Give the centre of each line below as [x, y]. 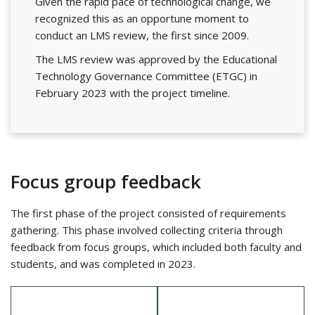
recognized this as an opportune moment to [142, 19]
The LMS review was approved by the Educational [156, 59]
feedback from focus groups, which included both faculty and [156, 247]
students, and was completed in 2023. [103, 264]
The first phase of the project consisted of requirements [148, 213]
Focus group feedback [106, 182]
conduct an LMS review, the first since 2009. [142, 36]
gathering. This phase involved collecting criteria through [147, 230]
